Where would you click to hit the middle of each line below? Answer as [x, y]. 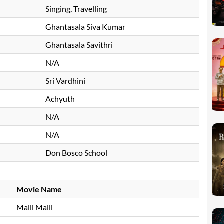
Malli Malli [35, 207]
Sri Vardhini [65, 81]
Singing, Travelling [76, 9]
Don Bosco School [76, 153]
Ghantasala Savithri [79, 45]
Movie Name [39, 189]
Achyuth [60, 99]
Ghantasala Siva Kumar [85, 27]
